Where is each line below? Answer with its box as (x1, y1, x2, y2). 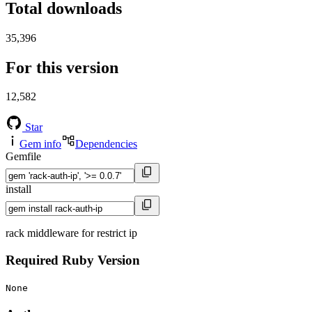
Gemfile (6, 150, 41, 163)
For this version (6, 58, 118, 77)
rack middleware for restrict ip (6, 227, 137, 240)
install (6, 183, 31, 196)
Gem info (19, 138, 61, 150)
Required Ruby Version (6, 253, 140, 268)
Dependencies (75, 138, 137, 150)
